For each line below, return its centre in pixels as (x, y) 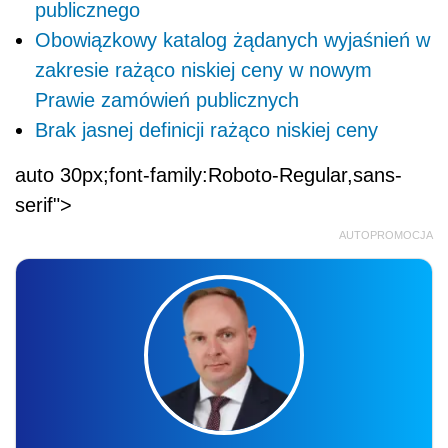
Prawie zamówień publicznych (167, 100)
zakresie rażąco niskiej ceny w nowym (203, 70)
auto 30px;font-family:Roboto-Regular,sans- (208, 175)
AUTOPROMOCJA (386, 235)
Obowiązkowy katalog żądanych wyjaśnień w (232, 40)
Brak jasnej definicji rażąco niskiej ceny (206, 130)
